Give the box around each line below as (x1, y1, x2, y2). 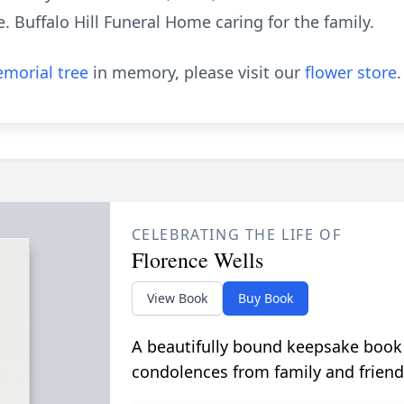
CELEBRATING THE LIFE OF (131, 225, 342, 244)
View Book (146, 289, 207, 307)
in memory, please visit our (88, 61, 305, 83)
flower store (305, 61, 397, 83)
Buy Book (237, 289, 293, 307)
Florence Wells (131, 245, 263, 274)
